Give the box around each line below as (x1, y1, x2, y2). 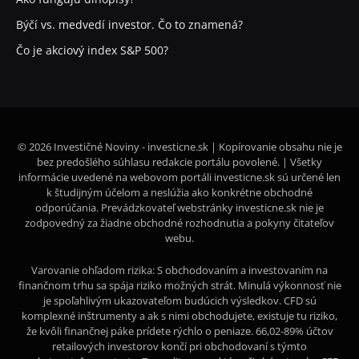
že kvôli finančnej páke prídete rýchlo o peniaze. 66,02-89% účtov (26, 324, 333, 339)
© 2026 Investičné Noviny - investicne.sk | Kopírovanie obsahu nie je (17, 139, 342, 155)
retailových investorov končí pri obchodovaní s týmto (52, 339, 307, 354)
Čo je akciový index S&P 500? (16, 42, 168, 58)
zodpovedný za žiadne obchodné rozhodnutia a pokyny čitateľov (25, 216, 334, 231)
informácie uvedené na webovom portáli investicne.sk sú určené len (18, 170, 341, 185)
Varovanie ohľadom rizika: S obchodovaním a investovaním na (31, 263, 328, 278)
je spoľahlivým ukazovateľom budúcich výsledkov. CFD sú (42, 293, 317, 309)
